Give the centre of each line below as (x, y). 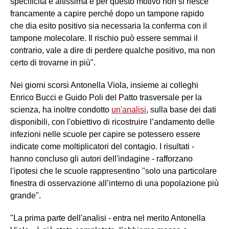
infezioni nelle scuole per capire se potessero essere (105, 134)
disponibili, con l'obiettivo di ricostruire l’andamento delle (112, 122)
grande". (26, 195)
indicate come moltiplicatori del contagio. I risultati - (102, 146)
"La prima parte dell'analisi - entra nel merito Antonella (108, 218)
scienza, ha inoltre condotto (61, 109)
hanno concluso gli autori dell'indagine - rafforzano (101, 158)
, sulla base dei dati (181, 109)
